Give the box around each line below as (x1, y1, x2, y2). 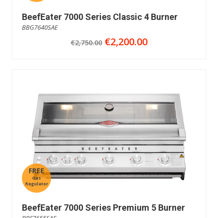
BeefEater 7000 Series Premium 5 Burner (22, 202, 185, 213)
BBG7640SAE (22, 22, 58, 32)
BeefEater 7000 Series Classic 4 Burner (22, 11, 178, 22)
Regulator (25, 180, 48, 187)
